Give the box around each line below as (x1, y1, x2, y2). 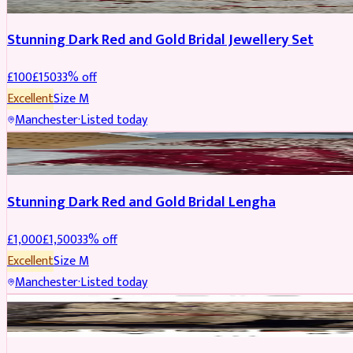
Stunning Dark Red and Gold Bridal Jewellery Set (7, 28, 314, 53)
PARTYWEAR (14, 298, 69, 314)
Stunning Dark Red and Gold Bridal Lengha (7, 189, 276, 214)
